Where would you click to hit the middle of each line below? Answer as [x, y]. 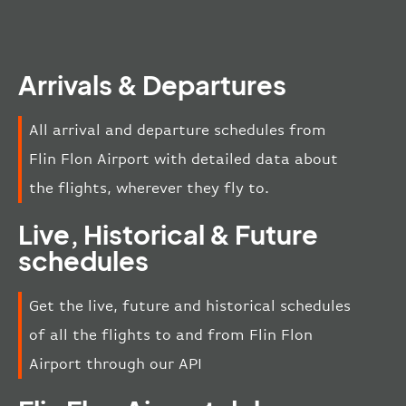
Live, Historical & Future [168, 234]
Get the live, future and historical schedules [190, 306]
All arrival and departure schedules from [178, 130]
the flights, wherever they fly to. [149, 188]
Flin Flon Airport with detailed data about [184, 159]
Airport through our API [116, 364]
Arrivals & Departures [152, 85]
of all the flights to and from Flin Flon [171, 335]
